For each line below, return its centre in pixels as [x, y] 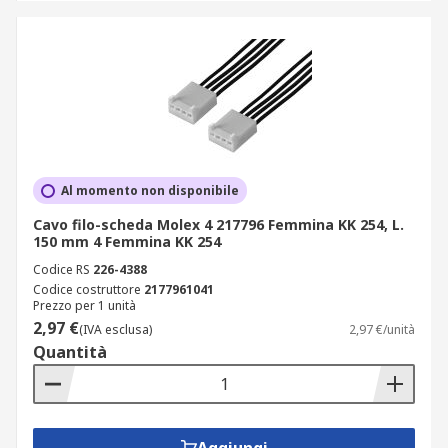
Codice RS [61, 269]
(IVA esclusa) [115, 329]
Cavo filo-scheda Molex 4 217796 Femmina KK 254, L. [218, 224]
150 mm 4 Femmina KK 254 [127, 241]
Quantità [70, 352]
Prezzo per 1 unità [84, 305]
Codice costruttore [87, 289]
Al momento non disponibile [150, 190]
